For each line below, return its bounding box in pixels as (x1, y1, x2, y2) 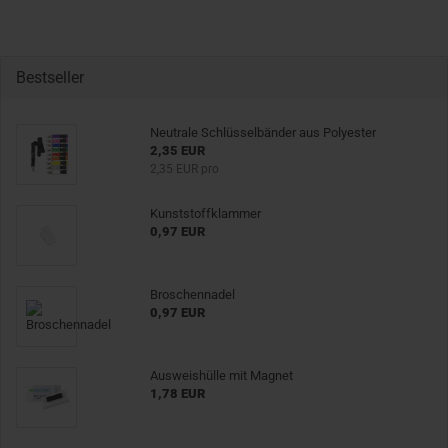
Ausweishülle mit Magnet (149, 368, 293, 383)
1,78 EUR (149, 386, 205, 401)
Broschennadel (149, 287, 235, 302)
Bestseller (16, 68, 84, 87)
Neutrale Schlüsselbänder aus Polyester (149, 125, 376, 140)
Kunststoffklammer (149, 206, 261, 221)
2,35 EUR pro (149, 162, 219, 176)
